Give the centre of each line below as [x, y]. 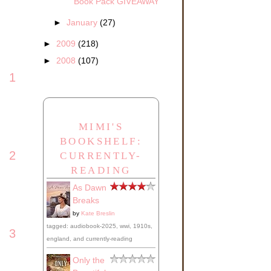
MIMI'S [101, 127]
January [83, 22]
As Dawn [90, 188]
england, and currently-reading [90, 239]
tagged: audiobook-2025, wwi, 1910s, [100, 226]
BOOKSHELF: [101, 142]
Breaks [86, 201]
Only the [89, 260]
